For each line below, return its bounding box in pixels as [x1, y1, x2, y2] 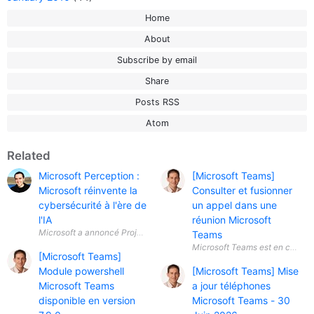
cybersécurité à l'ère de [39, 199, 146, 211]
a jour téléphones [192, 280, 271, 292]
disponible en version [39, 294, 135, 306]
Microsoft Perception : [39, 170, 139, 182]
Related [7, 149, 50, 163]
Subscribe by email [117, 55, 197, 65]
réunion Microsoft [192, 214, 271, 226]
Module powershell [39, 265, 124, 277]
